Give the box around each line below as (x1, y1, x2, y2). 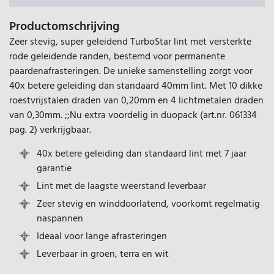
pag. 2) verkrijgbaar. (9, 122, 91, 138)
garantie (37, 160, 72, 177)
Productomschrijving (9, 17, 119, 37)
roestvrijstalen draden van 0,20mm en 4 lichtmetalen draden (9, 92, 264, 109)
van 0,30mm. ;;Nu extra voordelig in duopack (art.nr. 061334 (9, 107, 257, 124)
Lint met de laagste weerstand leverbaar (37, 178, 206, 194)
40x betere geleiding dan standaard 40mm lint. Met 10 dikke (9, 78, 262, 94)
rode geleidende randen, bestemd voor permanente (9, 48, 225, 65)
